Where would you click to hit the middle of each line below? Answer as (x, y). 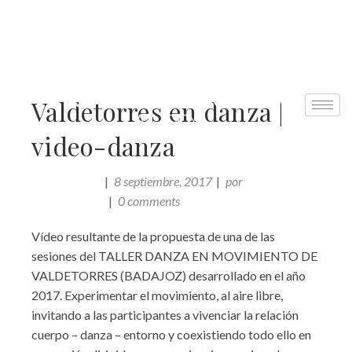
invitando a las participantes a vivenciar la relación (165, 314)
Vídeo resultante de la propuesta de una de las (153, 236)
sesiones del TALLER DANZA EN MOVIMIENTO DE (174, 255)
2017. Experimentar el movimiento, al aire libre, (157, 295)
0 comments (149, 200)
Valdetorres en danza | (158, 111)
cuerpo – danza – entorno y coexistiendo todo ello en (171, 334)
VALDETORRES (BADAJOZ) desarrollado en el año (169, 275)
